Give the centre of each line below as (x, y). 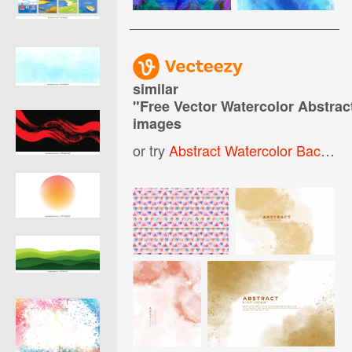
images (158, 123)
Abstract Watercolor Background (245, 150)
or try (151, 150)
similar (156, 88)
